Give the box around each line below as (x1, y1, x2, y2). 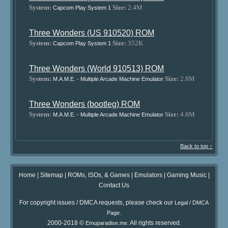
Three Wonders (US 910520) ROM (29, 28, 155, 37)
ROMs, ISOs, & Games (67, 171, 130, 179)
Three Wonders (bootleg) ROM (29, 100, 140, 108)
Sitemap (40, 171, 63, 179)
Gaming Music (166, 171, 207, 179)
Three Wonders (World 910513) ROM (29, 64, 164, 73)
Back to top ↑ (180, 142, 213, 149)
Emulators (134, 171, 162, 179)
